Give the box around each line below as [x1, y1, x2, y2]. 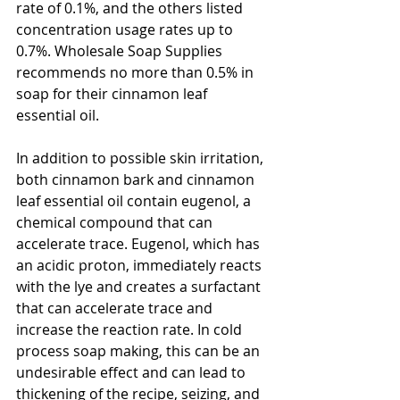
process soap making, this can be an [16, 340, 263, 361]
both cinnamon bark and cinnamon [16, 169, 258, 189]
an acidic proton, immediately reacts [16, 254, 265, 275]
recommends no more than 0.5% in [16, 62, 257, 82]
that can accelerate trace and [16, 297, 216, 318]
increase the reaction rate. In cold [16, 319, 246, 339]
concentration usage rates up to [16, 19, 237, 39]
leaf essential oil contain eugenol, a [16, 190, 254, 211]
